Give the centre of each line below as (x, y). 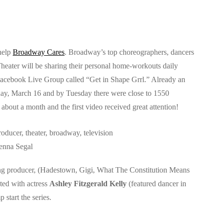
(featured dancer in (157, 184)
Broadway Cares (39, 52)
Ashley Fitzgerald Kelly (89, 184)
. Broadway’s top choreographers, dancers (129, 52)
